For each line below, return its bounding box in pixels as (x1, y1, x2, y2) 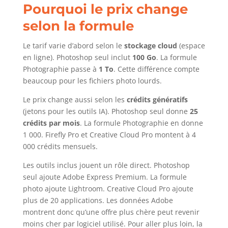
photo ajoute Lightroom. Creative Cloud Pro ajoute (22, 184, 193, 194)
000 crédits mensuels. (22, 141, 98, 152)
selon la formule (22, 18, 134, 35)
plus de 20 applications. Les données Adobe (22, 195, 173, 206)
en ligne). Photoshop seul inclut (22, 52, 132, 63)
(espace (177, 41, 205, 51)
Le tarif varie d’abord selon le (22, 41, 124, 51)
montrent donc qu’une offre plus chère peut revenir (22, 207, 199, 217)
